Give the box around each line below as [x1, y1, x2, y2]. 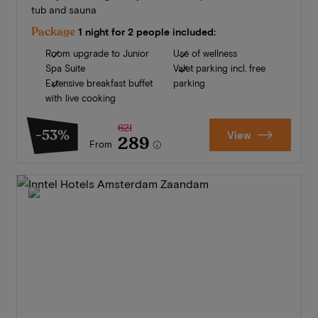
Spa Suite [45, 62, 85, 75]
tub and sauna [31, 4, 97, 16]
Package [31, 24, 75, 40]
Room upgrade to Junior [45, 48, 149, 60]
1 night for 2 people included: [77, 26, 216, 38]
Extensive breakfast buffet [45, 77, 153, 89]
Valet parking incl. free [172, 62, 265, 75]
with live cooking [45, 92, 116, 104]
